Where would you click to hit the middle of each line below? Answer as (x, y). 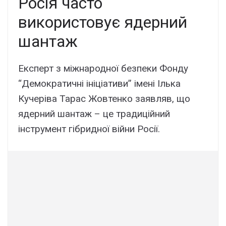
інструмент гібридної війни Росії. (89, 129)
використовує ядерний (103, 22)
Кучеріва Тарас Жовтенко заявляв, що (104, 98)
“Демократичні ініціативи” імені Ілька (99, 83)
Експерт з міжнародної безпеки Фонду (103, 68)
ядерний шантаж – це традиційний (94, 114)
